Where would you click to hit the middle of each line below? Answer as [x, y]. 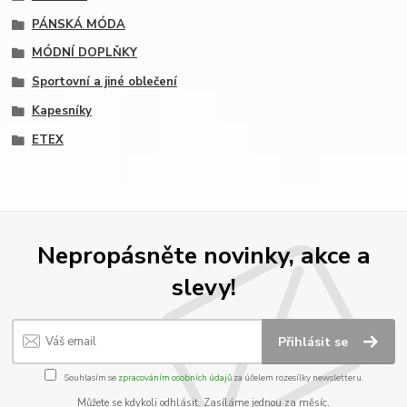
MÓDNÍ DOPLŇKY [84, 53]
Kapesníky [61, 110]
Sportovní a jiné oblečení [104, 82]
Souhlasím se [90, 377]
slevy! [203, 287]
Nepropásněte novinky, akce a [203, 255]
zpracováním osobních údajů [174, 377]
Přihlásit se [315, 342]
